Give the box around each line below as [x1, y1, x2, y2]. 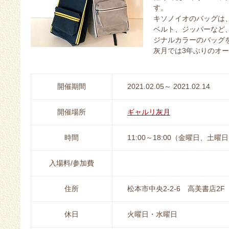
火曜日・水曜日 [127, 210, 177, 219]
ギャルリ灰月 [127, 108, 170, 117]
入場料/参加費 [49, 159, 94, 168]
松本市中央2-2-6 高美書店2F [127, 185, 225, 193]
